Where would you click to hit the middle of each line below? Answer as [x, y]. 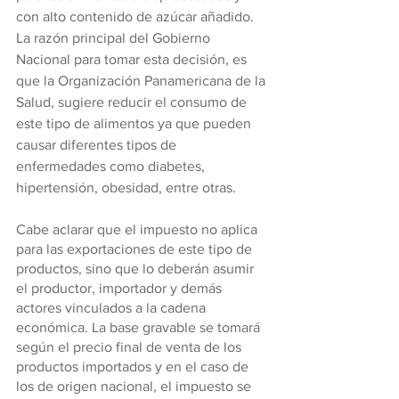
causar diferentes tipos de [98, 145]
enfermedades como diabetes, [112, 166]
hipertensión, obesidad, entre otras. [126, 187]
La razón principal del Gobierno [115, 38]
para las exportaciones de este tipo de [136, 249]
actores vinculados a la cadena [113, 308]
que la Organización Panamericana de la [142, 81]
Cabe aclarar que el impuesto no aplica [138, 229]
